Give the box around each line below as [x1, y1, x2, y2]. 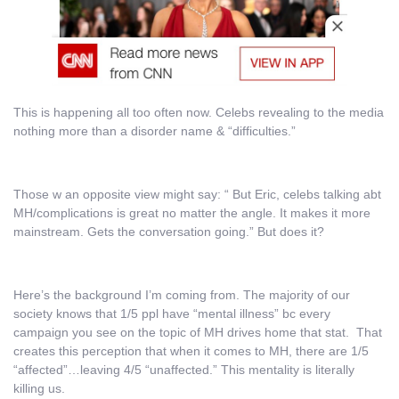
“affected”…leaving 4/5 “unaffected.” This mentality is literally [13, 362, 354, 377]
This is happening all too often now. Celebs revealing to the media [13, 105, 384, 120]
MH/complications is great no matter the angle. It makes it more [13, 206, 370, 221]
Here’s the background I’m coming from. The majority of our [13, 287, 350, 302]
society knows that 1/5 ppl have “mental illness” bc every [13, 305, 330, 321]
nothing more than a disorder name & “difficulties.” [13, 124, 296, 139]
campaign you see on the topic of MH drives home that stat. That [13, 324, 382, 339]
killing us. [13, 380, 65, 395]
